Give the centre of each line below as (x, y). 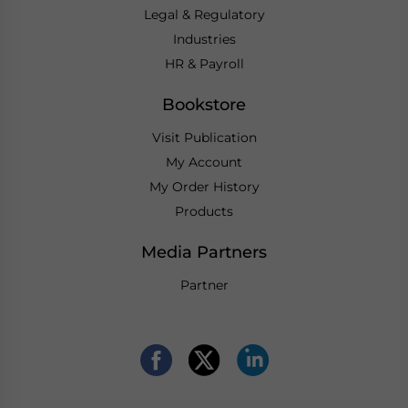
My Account (204, 162)
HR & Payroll (204, 63)
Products (204, 211)
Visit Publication (204, 137)
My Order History (204, 186)
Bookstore (204, 104)
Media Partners (204, 252)
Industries (204, 39)
